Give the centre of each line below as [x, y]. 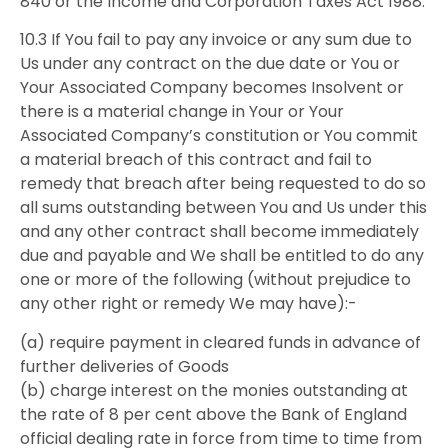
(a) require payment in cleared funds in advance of [220, 342]
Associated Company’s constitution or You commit [219, 136]
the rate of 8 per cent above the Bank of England [213, 414]
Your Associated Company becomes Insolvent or [212, 88]
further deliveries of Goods [124, 366]
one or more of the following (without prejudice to [215, 280]
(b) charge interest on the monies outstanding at [214, 390]
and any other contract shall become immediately [219, 232]
